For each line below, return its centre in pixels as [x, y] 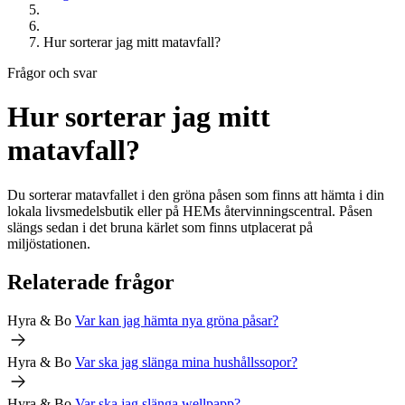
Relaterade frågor [91, 282]
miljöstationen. [49, 243]
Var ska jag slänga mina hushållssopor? [186, 362]
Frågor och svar [52, 73]
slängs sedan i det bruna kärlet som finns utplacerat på [160, 227]
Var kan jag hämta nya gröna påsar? [177, 320]
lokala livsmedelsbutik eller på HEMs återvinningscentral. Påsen [190, 211]
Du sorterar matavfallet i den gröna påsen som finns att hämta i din [196, 194]
